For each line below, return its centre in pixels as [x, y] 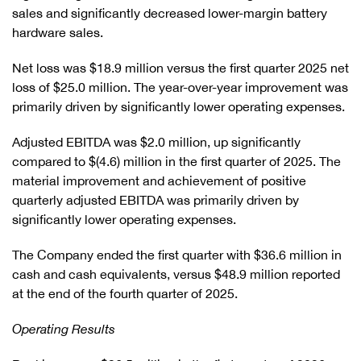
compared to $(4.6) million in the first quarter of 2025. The [176, 161]
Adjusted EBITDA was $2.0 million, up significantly [156, 142]
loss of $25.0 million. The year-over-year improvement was [180, 87]
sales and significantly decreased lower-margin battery [170, 13]
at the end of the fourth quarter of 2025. [125, 293]
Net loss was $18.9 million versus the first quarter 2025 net [180, 68]
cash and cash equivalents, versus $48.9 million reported [176, 274]
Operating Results [64, 329]
